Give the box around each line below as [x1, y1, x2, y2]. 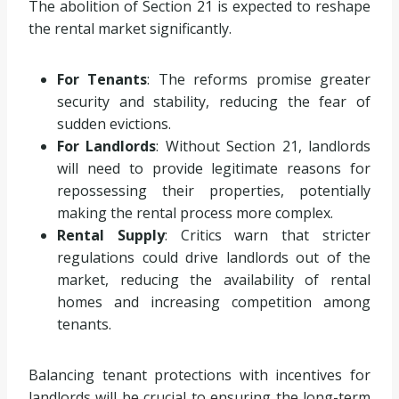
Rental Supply [57, 225, 165, 246]
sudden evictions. [57, 114, 171, 134]
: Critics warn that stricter [164, 225, 371, 246]
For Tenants [57, 69, 148, 90]
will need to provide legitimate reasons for [57, 159, 370, 179]
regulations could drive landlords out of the [57, 248, 370, 268]
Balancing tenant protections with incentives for [28, 365, 370, 386]
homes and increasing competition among [57, 292, 370, 313]
